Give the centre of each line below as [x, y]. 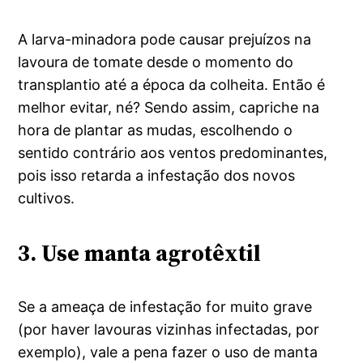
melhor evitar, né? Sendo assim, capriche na [169, 107]
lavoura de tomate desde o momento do [156, 62]
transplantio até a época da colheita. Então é [172, 84]
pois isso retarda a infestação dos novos [157, 175]
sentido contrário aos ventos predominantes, [173, 152]
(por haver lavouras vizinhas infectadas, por [169, 329]
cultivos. [47, 198]
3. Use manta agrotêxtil [140, 252]
